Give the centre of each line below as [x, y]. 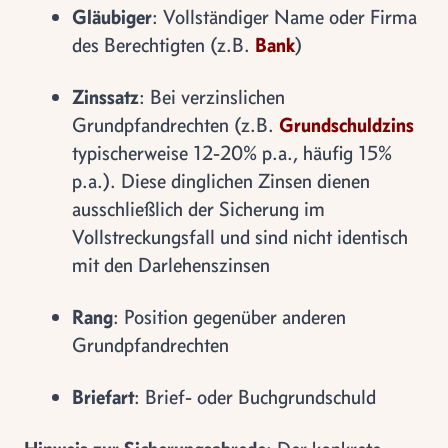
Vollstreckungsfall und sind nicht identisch [240, 236]
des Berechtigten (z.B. [163, 44]
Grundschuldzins [346, 124]
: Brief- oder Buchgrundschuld [255, 396]
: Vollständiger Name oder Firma [284, 16]
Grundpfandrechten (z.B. [175, 124]
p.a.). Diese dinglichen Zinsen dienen [221, 180]
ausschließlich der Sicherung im [198, 208]
